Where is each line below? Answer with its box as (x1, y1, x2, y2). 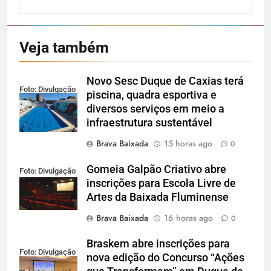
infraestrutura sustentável (87, 116, 212, 129)
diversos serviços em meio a (87, 102, 224, 115)
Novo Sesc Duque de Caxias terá (87, 74, 244, 87)
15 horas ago (164, 137, 212, 149)
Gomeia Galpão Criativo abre (87, 163, 226, 175)
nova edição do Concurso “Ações (87, 251, 244, 264)
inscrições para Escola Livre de (87, 177, 236, 189)
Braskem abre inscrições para (87, 237, 230, 250)
